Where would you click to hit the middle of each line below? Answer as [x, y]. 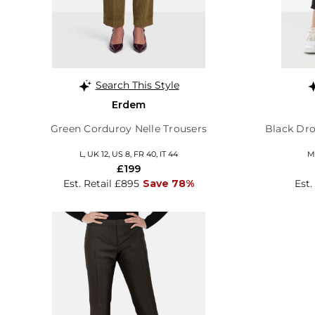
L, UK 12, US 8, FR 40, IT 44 [129, 154]
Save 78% [168, 183]
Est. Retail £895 [101, 183]
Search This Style [137, 85]
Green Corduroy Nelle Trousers [129, 128]
